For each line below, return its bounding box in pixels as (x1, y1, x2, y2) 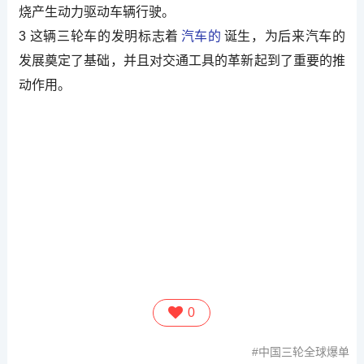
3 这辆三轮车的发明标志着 (18, 28, 179, 43)
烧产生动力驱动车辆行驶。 (18, 4, 175, 19)
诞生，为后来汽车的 (223, 28, 346, 43)
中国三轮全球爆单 (258, 345, 350, 359)
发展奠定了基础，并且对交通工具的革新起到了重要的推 (18, 53, 346, 67)
